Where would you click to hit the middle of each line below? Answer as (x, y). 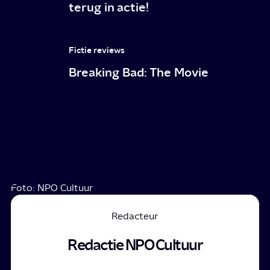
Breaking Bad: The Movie (139, 72)
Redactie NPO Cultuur (135, 245)
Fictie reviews (97, 50)
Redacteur (135, 216)
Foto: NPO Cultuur (52, 187)
